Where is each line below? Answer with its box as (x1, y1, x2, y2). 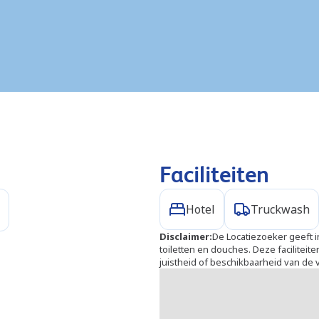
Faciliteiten (159, 162, 269, 187)
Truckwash (251, 202, 310, 217)
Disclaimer (159, 230, 209, 243)
